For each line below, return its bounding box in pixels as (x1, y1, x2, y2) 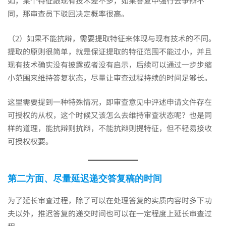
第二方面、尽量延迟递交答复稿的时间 (8, 173, 162, 184)
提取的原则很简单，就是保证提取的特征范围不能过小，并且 (8, 45, 212, 56)
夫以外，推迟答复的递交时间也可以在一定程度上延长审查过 (8, 208, 212, 218)
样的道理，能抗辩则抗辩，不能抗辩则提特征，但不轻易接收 (8, 123, 212, 133)
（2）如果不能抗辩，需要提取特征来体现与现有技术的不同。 (8, 32, 216, 43)
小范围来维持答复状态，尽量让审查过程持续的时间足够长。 (8, 72, 212, 83)
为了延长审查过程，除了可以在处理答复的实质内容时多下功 (8, 195, 212, 205)
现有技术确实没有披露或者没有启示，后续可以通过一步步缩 (8, 59, 212, 70)
